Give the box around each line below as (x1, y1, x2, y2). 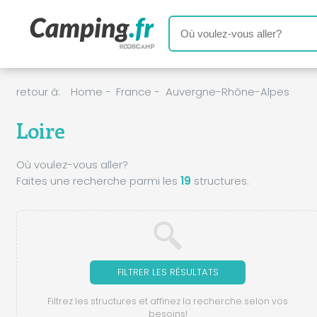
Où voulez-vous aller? (16, 156, 128, 172)
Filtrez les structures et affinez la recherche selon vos (47, 295, 289, 308)
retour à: (16, 84, 60, 100)
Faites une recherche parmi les (16, 173, 180, 188)
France (116, 84, 151, 100)
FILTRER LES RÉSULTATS (117, 265, 219, 279)
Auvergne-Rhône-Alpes (165, 84, 289, 100)
